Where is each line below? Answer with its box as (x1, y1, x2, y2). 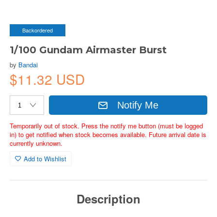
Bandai (18, 60, 38, 69)
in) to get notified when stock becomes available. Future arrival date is (10, 130, 206, 139)
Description (77, 190, 140, 207)
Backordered (22, 26, 53, 34)
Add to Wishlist (24, 154, 66, 163)
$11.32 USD (10, 69, 85, 89)
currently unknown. (10, 139, 62, 148)
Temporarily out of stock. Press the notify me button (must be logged (10, 121, 203, 130)
